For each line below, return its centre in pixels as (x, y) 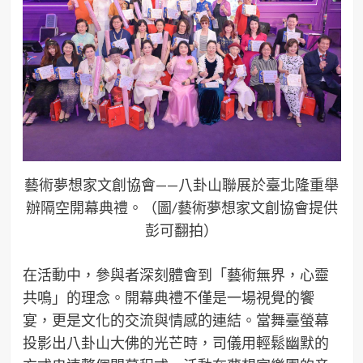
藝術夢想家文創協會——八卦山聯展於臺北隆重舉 (181, 184)
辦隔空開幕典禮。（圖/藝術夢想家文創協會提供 (181, 207)
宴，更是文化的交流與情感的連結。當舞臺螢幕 (175, 320)
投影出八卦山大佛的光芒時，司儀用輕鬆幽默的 (175, 342)
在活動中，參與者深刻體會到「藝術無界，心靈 (175, 274)
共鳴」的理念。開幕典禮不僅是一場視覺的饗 (168, 297)
